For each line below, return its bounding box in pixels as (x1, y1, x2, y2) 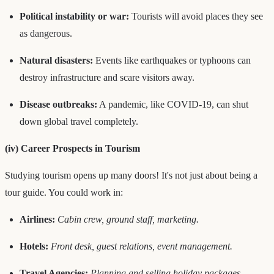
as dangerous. (20, 28, 72, 39)
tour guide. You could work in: (5, 187, 123, 198)
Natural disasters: (20, 54, 93, 65)
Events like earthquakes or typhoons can (93, 54, 251, 65)
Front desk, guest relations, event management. (51, 240, 232, 251)
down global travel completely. (20, 116, 138, 127)
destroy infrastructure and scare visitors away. (20, 72, 194, 83)
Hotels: (20, 240, 48, 251)
